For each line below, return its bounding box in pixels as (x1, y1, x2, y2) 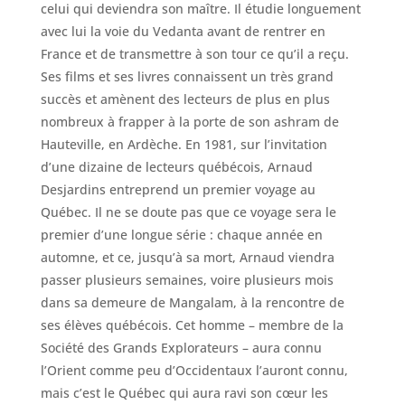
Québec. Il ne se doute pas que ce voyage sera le (40, 203, 336, 221)
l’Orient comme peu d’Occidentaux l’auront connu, (40, 362, 348, 380)
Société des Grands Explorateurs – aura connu (40, 339, 322, 357)
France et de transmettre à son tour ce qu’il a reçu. (40, 45, 349, 63)
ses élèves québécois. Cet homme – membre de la (40, 316, 344, 334)
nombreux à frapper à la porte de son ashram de (40, 113, 339, 131)
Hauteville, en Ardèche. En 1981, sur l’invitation (40, 136, 327, 154)
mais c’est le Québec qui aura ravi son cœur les (40, 384, 328, 402)
